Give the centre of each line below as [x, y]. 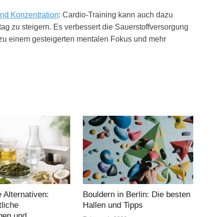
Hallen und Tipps [113, 205]
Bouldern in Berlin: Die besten [137, 194]
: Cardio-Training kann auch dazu [116, 15]
